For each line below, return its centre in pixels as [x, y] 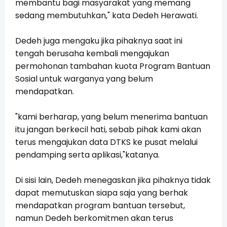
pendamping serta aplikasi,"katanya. [87, 155]
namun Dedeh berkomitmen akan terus [94, 218]
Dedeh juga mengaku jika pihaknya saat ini [99, 41]
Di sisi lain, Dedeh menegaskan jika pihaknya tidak [113, 180]
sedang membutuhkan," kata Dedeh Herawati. [107, 16]
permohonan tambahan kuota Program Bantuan [113, 66]
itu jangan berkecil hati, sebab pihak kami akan [108, 130]
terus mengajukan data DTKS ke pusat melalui [106, 142]
